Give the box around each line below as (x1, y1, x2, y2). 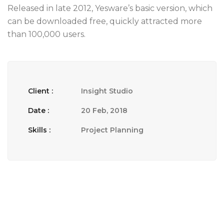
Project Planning (81, 125, 143, 134)
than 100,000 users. (7, 29, 85, 39)
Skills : (28, 125, 50, 134)
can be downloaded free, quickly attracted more (7, 16, 202, 26)
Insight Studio (81, 86, 133, 95)
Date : (28, 106, 49, 115)
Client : (28, 86, 53, 95)
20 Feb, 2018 (81, 106, 127, 115)
